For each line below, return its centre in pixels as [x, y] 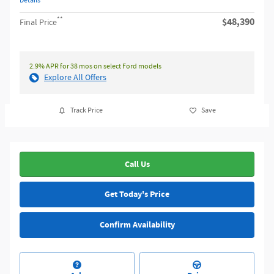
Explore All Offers [75, 77]
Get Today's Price [137, 194]
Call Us [137, 164]
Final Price [38, 22]
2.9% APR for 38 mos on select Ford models [95, 66]
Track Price [86, 110]
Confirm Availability [137, 224]
